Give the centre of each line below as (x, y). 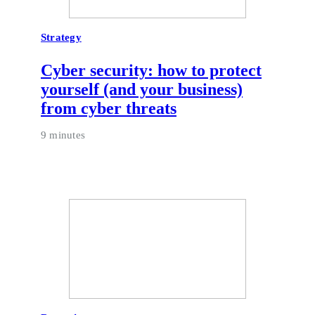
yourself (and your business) (142, 90)
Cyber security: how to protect (151, 71)
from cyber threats (109, 109)
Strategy (61, 38)
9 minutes (63, 135)
